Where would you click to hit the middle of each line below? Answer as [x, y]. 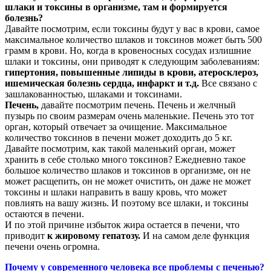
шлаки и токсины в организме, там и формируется [116, 7]
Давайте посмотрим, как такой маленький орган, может [120, 148]
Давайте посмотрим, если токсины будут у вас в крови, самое [132, 28]
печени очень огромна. [52, 246]
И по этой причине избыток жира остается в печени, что [122, 224]
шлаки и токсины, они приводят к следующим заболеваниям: [132, 61]
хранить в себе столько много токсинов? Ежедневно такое [125, 159]
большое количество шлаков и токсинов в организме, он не [128, 170]
